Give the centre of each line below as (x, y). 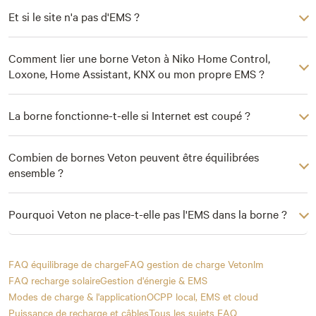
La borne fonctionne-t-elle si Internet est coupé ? (129, 115)
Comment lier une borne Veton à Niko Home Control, (139, 58)
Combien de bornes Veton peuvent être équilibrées (134, 157)
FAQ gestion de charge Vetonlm (194, 264)
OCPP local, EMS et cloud (202, 297)
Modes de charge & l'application (78, 297)
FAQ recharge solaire (54, 280)
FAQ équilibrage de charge (66, 264)
